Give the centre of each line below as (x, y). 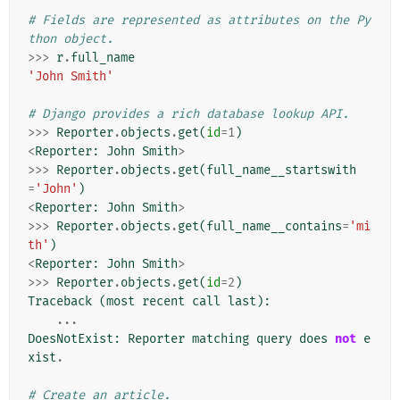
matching (221, 338)
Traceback (60, 301)
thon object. (71, 38)
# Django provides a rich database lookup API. (188, 113)
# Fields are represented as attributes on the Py (199, 20)
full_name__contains (274, 226)
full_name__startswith (281, 170)
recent (163, 301)
